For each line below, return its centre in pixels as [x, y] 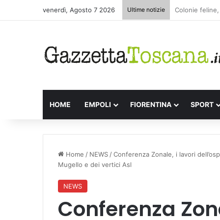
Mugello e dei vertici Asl [95, 164]
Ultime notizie [146, 10]
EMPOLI [98, 104]
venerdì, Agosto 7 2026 [79, 10]
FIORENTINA [151, 104]
